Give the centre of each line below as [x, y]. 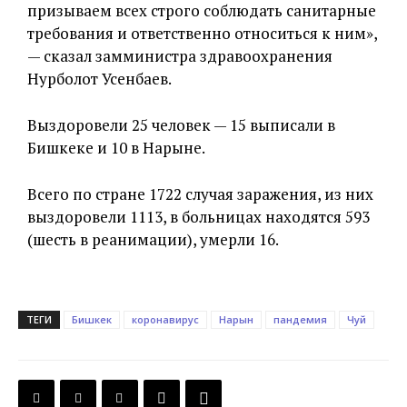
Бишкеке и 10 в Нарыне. [116, 148]
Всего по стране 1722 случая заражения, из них [200, 194]
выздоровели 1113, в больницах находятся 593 [199, 217]
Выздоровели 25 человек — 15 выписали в [181, 125]
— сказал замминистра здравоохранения [180, 56]
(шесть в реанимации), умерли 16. [153, 239]
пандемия [300, 319]
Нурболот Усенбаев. [99, 79]
